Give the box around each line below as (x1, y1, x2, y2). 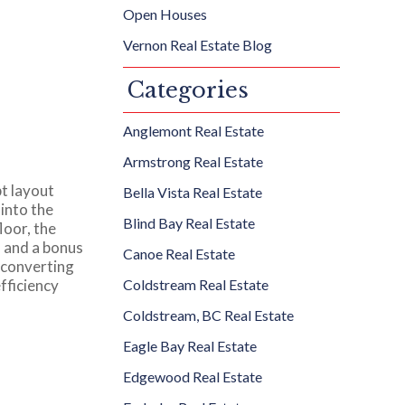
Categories (127, 77, 249, 103)
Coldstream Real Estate (123, 276, 268, 293)
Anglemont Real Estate (123, 122, 264, 139)
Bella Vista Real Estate (123, 184, 262, 201)
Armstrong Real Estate (123, 153, 263, 170)
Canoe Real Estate (123, 245, 235, 262)
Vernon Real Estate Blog (123, 36, 272, 53)
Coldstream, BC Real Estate (123, 306, 294, 324)
